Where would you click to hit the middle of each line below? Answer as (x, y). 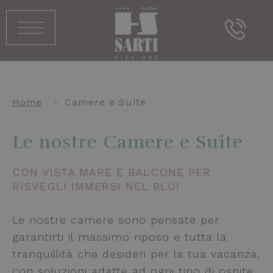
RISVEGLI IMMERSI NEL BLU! (96, 186)
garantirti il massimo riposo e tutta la (119, 237)
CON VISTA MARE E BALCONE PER (112, 172)
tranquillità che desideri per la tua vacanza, (136, 254)
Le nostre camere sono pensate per (116, 220)
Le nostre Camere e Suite (128, 142)
